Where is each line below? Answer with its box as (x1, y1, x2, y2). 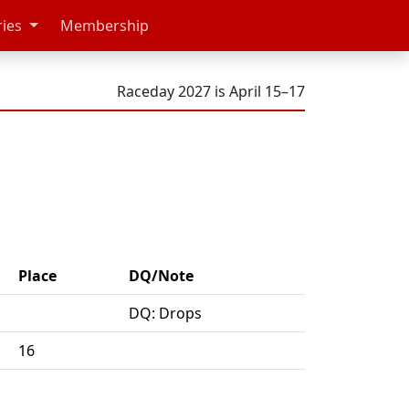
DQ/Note (129, 266, 194, 287)
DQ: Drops (129, 303, 202, 324)
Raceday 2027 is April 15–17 (117, 81, 305, 101)
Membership (59, 16, 149, 36)
